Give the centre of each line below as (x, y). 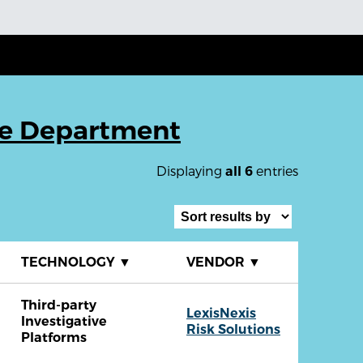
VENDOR (217, 262)
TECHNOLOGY (70, 262)
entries (275, 171)
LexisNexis (221, 313)
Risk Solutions (233, 329)
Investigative (64, 321)
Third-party (59, 305)
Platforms (54, 337)
